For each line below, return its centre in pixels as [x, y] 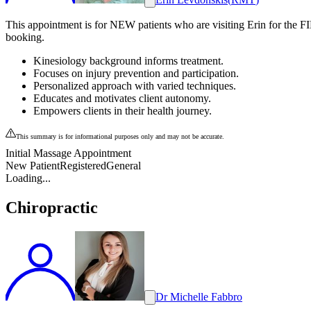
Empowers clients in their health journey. [123, 111]
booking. [25, 37]
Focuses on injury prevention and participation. [136, 73]
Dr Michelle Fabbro [199, 296]
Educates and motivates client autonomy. [122, 98]
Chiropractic [52, 207]
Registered [83, 166]
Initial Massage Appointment [68, 153]
